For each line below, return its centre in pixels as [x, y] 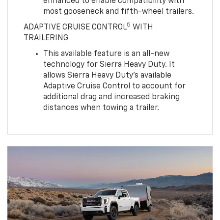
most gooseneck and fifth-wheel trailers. [118, 12]
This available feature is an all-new [106, 54]
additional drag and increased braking [111, 97]
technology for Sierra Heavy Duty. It [109, 65]
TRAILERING [46, 38]
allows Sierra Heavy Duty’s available [107, 75]
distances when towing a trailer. [101, 108]
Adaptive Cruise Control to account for [114, 86]
